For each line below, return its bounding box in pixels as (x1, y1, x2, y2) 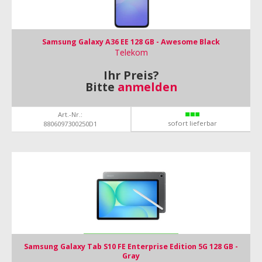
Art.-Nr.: (57, 110, 82, 119)
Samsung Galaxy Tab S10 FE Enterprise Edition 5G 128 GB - (24, 242, 238, 251)
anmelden (117, 79, 177, 95)
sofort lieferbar (167, 119, 217, 127)
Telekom (114, 47, 148, 58)
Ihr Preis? (104, 67, 158, 83)
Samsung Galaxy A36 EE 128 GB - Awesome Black (42, 37, 220, 47)
